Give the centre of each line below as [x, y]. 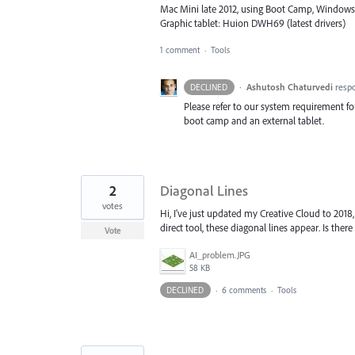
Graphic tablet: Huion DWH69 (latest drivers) [253, 23]
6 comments [244, 290]
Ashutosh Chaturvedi [289, 86]
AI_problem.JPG [220, 255]
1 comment [180, 50]
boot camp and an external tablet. [254, 120]
